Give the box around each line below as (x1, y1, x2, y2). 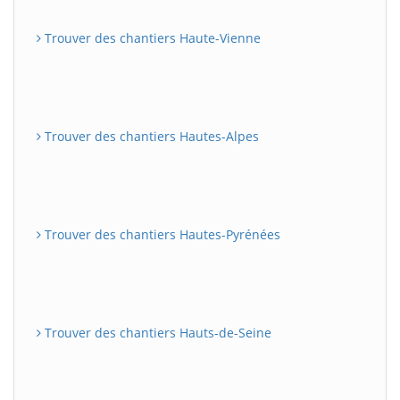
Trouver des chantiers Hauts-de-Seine (41, 323, 271, 341)
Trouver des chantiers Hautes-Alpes (41, 127, 259, 145)
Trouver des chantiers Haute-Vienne (41, 29, 261, 46)
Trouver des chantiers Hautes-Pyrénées (41, 225, 280, 243)
